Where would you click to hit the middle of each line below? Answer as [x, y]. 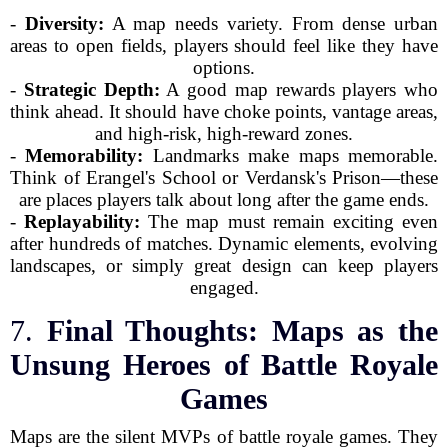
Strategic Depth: [91, 89]
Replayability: [82, 221]
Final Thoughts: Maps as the [242, 330]
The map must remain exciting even [289, 221]
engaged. [224, 287]
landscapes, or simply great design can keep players [224, 265]
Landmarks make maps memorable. [291, 155]
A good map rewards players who [298, 89]
